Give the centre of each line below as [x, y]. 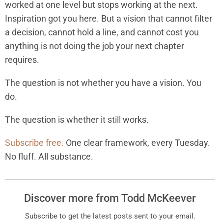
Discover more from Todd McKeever [110, 198]
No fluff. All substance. [49, 157]
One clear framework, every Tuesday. [137, 143]
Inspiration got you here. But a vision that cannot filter [109, 18]
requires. [22, 59]
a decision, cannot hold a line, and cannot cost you [102, 32]
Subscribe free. [34, 143]
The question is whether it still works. [77, 120]
